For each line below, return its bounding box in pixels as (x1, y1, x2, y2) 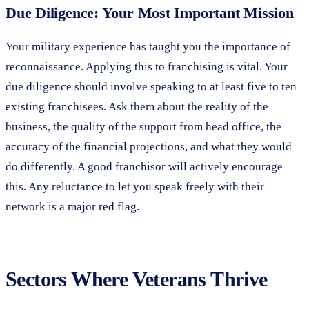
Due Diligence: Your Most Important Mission (6, 3, 294, 21)
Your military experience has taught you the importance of (6, 39, 290, 53)
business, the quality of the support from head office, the (6, 119, 281, 133)
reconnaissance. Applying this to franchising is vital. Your (6, 59, 288, 73)
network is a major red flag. (6, 199, 139, 213)
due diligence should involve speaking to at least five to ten (6, 79, 297, 93)
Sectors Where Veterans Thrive (6, 267, 268, 290)
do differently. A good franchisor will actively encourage (6, 159, 283, 173)
